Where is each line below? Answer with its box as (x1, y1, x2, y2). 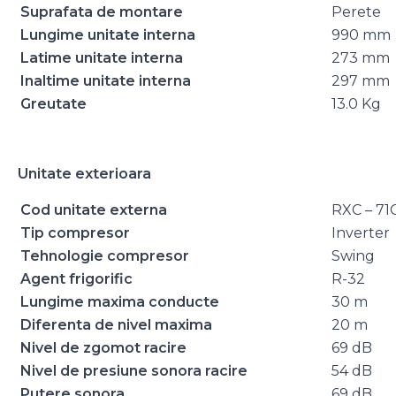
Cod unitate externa (20, 202, 167, 219)
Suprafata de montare (20, 4, 183, 21)
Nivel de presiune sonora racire (20, 362, 247, 380)
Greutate (20, 95, 87, 113)
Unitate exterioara (18, 165, 151, 183)
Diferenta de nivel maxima (20, 316, 212, 334)
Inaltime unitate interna (20, 72, 191, 90)
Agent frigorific (20, 270, 133, 288)
